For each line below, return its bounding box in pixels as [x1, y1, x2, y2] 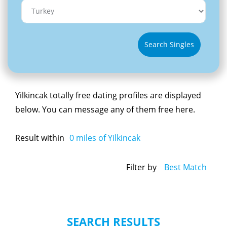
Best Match [164, 162, 207, 173]
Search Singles [144, 40, 194, 50]
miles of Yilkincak [74, 132, 140, 143]
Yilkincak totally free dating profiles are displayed [15, 89, 201, 101]
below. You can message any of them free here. [15, 103, 195, 115]
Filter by [126, 162, 157, 173]
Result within [15, 132, 64, 143]
